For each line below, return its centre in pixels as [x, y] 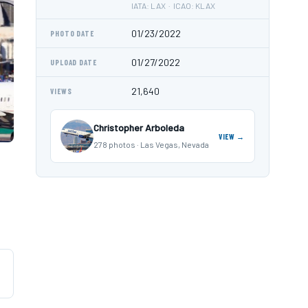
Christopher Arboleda [139, 128]
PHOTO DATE [72, 33]
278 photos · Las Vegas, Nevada [151, 144]
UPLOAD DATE [74, 62]
